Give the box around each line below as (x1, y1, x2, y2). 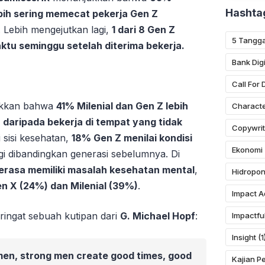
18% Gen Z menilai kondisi (72, 131, 192, 144)
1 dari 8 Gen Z (112, 23, 175, 35)
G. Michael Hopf (120, 209, 195, 222)
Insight (231, 232, 256, 242)
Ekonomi (231, 144, 263, 154)
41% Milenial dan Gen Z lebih (56, 99, 188, 112)
